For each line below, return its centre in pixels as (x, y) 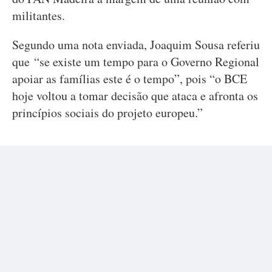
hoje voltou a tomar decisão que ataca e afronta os (135, 96)
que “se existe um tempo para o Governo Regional (136, 62)
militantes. (39, 15)
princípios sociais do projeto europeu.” (107, 113)
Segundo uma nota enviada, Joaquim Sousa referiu (136, 45)
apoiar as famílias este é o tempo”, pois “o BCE (130, 79)
